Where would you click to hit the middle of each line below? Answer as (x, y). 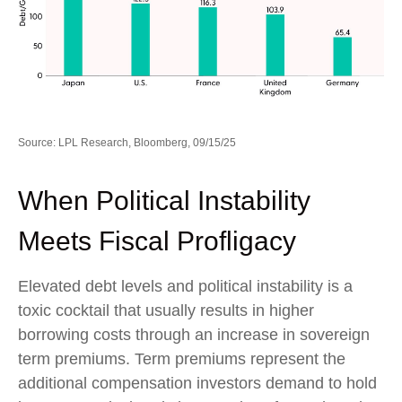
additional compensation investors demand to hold (197, 384)
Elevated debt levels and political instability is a (185, 287)
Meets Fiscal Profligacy (157, 241)
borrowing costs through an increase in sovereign (194, 335)
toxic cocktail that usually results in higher (166, 311)
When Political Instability (164, 201)
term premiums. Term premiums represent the (182, 359)
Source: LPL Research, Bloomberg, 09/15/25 (127, 143)
